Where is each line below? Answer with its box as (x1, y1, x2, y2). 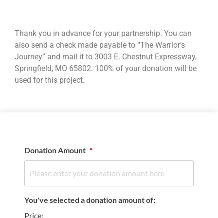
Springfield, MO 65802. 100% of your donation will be (15, 64, 197, 73)
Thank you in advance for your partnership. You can (15, 29, 192, 38)
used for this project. (15, 75, 85, 85)
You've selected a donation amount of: (24, 195, 155, 204)
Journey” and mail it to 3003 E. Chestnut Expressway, (15, 52, 197, 61)
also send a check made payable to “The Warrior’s (15, 40, 185, 50)
